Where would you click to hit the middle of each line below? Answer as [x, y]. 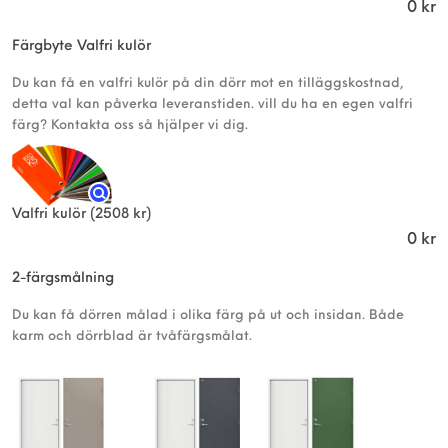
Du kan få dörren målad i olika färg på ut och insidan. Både [208, 316]
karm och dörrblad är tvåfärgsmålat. [132, 337]
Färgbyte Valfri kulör [81, 46]
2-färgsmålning [63, 279]
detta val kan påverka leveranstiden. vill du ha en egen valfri [212, 104]
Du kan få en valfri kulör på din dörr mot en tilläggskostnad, [208, 83]
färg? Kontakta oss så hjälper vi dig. [130, 125]
